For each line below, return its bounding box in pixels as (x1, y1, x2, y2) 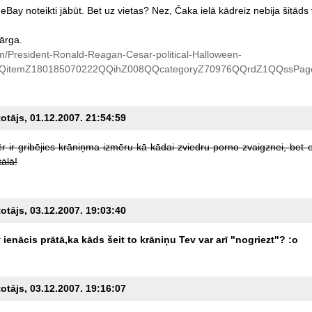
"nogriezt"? (230, 234, 286, 246)
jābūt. (59, 5, 84, 17)
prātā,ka (40, 234, 79, 246)
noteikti (25, 5, 57, 17)
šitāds (282, 5, 309, 17)
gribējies (17, 141, 55, 153)
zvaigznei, (242, 141, 286, 153)
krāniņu (139, 234, 176, 246)
